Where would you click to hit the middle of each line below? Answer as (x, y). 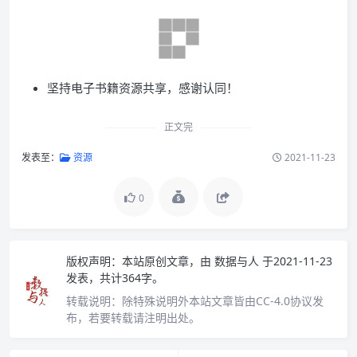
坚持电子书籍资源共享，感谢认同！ (143, 88)
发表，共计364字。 (115, 278)
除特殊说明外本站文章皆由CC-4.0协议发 (223, 301)
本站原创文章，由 (167, 261)
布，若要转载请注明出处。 (133, 318)
